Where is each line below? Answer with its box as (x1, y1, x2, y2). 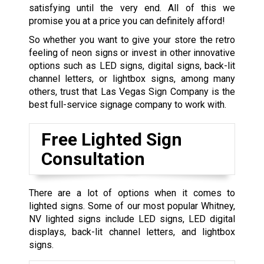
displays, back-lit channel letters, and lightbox (28, 226, 236, 238)
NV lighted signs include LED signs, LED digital (28, 213, 236, 225)
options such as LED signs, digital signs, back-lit (28, 60, 236, 72)
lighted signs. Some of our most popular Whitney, (28, 200, 236, 212)
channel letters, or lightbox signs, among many (28, 73, 236, 85)
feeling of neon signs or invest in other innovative (28, 47, 236, 59)
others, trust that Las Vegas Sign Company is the (28, 86, 236, 98)
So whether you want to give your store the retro (28, 34, 236, 46)
